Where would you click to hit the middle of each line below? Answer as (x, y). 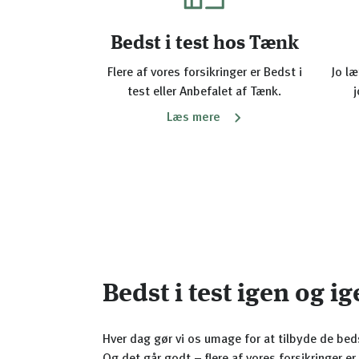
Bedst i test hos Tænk (204, 44)
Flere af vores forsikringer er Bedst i (204, 73)
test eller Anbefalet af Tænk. (204, 92)
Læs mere (193, 118)
